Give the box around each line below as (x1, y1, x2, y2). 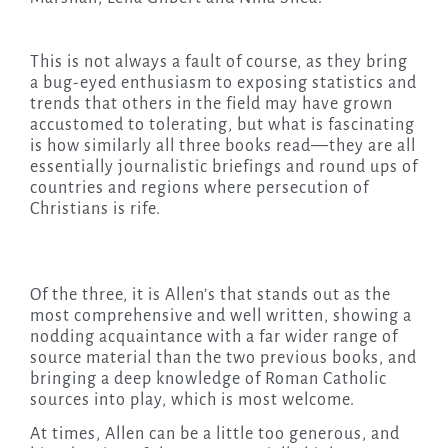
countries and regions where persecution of (29, 179, 369, 198)
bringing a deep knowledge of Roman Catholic (29, 370, 387, 389)
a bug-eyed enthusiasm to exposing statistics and (29, 74, 417, 93)
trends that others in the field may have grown (29, 95, 393, 114)
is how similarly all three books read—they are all (29, 137, 416, 156)
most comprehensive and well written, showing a (29, 307, 412, 326)
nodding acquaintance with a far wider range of (29, 328, 398, 347)
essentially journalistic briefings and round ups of (29, 158, 418, 177)
